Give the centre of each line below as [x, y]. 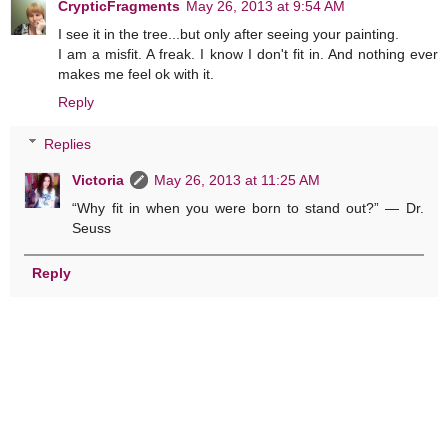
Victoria [98, 179]
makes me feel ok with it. [136, 73]
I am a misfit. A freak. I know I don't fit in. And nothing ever [248, 53]
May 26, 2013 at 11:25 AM [237, 179]
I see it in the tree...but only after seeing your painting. [228, 33]
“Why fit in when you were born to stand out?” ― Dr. [248, 207]
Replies [68, 143]
